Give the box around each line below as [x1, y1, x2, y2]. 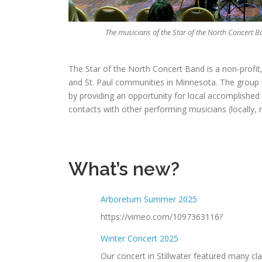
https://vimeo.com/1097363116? [101, 211, 223, 223]
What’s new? [68, 158, 180, 180]
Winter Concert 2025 [101, 233, 178, 244]
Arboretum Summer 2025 [101, 194, 197, 205]
